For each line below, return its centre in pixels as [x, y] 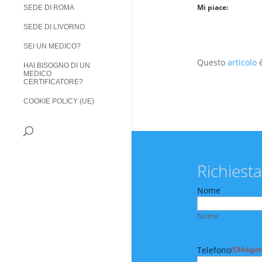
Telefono [214, 250]
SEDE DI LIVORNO [54, 27]
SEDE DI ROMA [49, 8]
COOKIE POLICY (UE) [59, 101]
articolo [242, 62]
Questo [212, 62]
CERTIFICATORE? [53, 82]
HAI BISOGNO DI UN [57, 66]
